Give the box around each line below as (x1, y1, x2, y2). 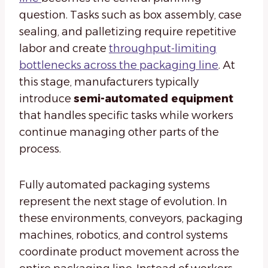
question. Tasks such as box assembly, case (19, 8, 242, 22)
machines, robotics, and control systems (19, 229, 228, 242)
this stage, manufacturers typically (19, 75, 199, 89)
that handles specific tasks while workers (19, 109, 233, 123)
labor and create (19, 42, 109, 56)
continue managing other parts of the (19, 126, 219, 139)
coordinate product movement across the (19, 245, 239, 259)
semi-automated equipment (74, 92, 233, 106)
